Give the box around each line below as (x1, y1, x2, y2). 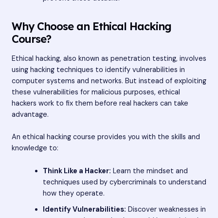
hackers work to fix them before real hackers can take (12, 99, 188, 109)
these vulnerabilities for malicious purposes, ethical (12, 88, 180, 97)
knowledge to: (12, 144, 58, 153)
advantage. (12, 110, 49, 120)
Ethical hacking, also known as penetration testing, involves (12, 54, 206, 64)
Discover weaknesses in (126, 204, 206, 214)
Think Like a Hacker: (42, 166, 111, 176)
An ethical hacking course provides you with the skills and (12, 132, 200, 142)
